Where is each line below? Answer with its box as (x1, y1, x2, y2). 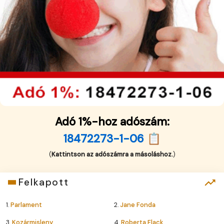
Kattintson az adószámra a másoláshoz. (51, 150, 173, 159)
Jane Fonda (120, 200, 155, 209)
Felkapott (18, 176, 69, 189)
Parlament (10, 200, 42, 209)
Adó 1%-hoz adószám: (54, 114, 169, 129)
